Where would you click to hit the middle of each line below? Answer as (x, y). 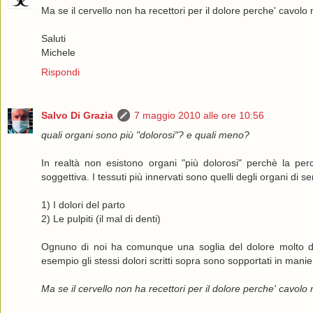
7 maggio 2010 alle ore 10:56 (199, 115)
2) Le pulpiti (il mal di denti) (101, 218)
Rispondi (60, 72)
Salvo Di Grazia (77, 115)
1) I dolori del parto (83, 204)
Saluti (53, 38)
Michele (58, 52)
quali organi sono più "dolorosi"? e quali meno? (145, 134)
